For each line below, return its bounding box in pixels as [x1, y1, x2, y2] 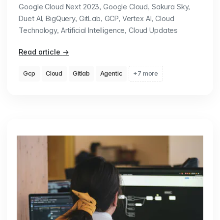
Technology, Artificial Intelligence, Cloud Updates [19, 26, 178, 35]
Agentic [100, 70, 123, 78]
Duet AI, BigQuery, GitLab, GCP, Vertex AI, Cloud [19, 14, 174, 23]
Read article [19, 48, 62, 56]
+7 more [133, 70, 159, 78]
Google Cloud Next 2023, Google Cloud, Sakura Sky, [19, 2, 191, 11]
